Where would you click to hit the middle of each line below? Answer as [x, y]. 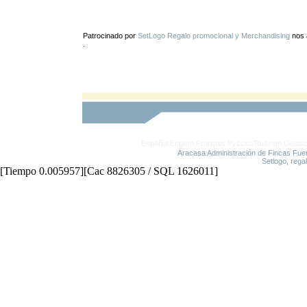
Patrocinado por [110, 36]
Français [211, 143]
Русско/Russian [255, 143]
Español [155, 143]
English [182, 143]
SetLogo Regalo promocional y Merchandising [213, 36]
